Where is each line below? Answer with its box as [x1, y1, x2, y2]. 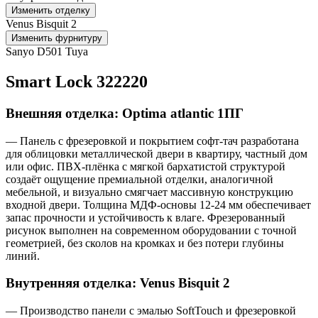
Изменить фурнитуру [11, 33, 102, 43]
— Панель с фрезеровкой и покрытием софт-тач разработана [6, 134, 299, 147]
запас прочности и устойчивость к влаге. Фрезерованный [6, 211, 285, 224]
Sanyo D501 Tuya [6, 45, 88, 57]
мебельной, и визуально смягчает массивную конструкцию [6, 185, 293, 198]
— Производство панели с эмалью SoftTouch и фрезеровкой [6, 304, 296, 317]
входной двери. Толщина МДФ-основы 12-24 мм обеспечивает [6, 198, 311, 211]
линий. [6, 249, 40, 262]
